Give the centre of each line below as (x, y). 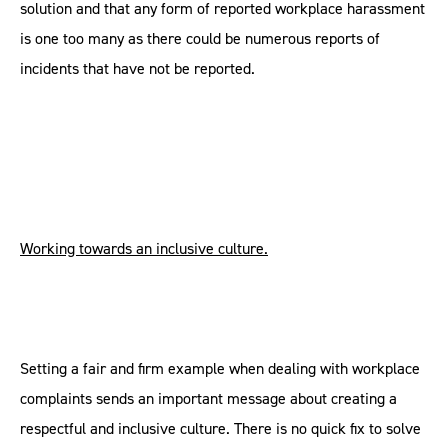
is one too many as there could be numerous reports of (200, 38)
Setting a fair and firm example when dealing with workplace (220, 368)
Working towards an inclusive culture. (144, 248)
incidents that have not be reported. (137, 68)
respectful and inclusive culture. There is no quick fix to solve (220, 428)
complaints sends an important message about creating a (208, 398)
